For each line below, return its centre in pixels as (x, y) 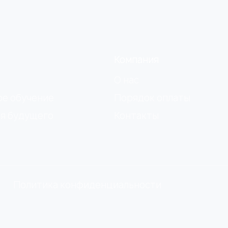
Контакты (136, 116)
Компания (136, 60)
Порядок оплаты (152, 98)
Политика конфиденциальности (87, 185)
